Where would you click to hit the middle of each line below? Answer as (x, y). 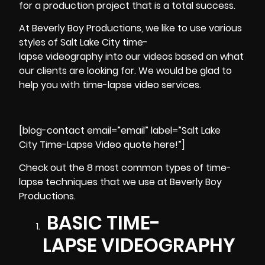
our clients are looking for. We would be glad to (125, 71)
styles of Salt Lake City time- (83, 43)
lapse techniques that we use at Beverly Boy (120, 182)
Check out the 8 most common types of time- (125, 167)
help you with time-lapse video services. (110, 85)
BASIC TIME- (101, 222)
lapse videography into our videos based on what (131, 57)
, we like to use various (192, 28)
